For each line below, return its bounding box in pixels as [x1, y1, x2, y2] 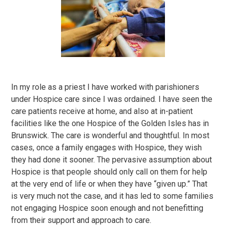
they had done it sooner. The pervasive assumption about [11, 155, 212, 164]
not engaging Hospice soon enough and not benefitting [11, 203, 204, 213]
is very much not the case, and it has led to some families [11, 191, 214, 201]
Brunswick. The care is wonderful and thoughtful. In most [11, 131, 210, 140]
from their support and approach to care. [11, 215, 154, 225]
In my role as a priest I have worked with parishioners [11, 82, 200, 92]
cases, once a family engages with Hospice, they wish [11, 143, 202, 152]
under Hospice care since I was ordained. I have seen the [11, 94, 213, 104]
